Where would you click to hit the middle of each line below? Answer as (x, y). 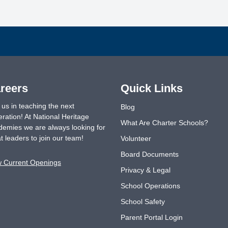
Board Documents (149, 154)
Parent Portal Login (151, 217)
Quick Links (151, 88)
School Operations (150, 186)
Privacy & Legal (145, 170)
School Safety (142, 202)
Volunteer (136, 138)
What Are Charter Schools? (164, 123)
